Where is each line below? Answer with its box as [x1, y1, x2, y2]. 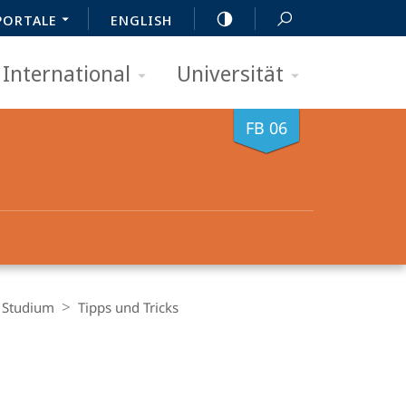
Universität [177, 58, 284, 88]
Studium [2, 298, 54, 316]
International [3, 58, 130, 88]
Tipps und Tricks [78, 298, 179, 316]
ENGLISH [111, 11, 172, 29]
